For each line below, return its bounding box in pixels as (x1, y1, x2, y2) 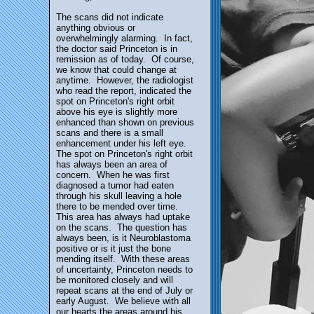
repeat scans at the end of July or (56, 285, 193, 296)
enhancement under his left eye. (56, 138, 189, 149)
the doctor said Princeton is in (56, 43, 177, 54)
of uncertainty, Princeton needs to (56, 264, 193, 275)
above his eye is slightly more (56, 107, 177, 117)
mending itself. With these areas (56, 254, 190, 264)
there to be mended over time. (56, 201, 181, 212)
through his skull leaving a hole (56, 191, 182, 201)
